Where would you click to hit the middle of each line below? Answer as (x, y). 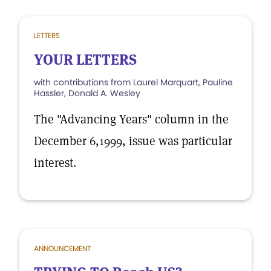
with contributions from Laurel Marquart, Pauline (133, 82)
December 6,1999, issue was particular (133, 141)
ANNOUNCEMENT (62, 248)
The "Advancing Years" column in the (131, 119)
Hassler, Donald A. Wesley (87, 93)
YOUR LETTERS (85, 60)
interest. (55, 163)
